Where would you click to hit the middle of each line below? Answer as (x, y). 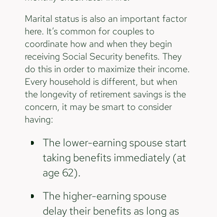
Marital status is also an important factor (106, 19)
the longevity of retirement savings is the (105, 94)
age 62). (62, 173)
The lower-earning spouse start (115, 143)
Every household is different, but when (101, 82)
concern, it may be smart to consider (98, 107)
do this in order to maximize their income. (107, 69)
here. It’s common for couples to (89, 31)
